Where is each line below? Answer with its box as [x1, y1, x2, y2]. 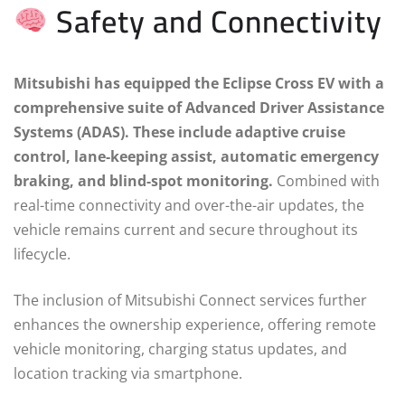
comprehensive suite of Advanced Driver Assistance [14, 97, 384, 118]
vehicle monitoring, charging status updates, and [14, 338, 347, 359]
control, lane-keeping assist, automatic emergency [14, 146, 379, 166]
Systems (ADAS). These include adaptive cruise [14, 121, 345, 142]
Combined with [273, 170, 380, 191]
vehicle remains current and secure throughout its [14, 219, 358, 240]
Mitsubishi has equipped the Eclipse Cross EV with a [14, 72, 384, 93]
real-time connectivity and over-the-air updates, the [14, 194, 364, 215]
